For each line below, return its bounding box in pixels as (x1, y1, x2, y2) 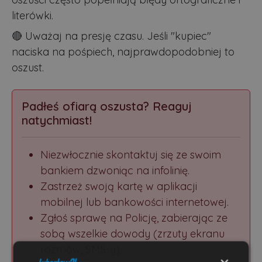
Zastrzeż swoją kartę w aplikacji (40, 179, 197, 193)
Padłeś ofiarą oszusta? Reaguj (22, 98, 192, 113)
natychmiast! (22, 112, 92, 127)
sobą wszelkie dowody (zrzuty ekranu (40, 226, 225, 240)
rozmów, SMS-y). (40, 242, 122, 256)
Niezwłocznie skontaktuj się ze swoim (40, 147, 221, 161)
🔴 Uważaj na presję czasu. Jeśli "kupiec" (12, 29, 211, 43)
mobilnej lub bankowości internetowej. (40, 195, 229, 209)
